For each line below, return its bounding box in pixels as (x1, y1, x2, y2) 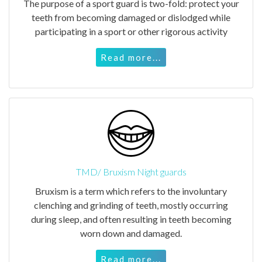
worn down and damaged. (80, 227, 182, 239)
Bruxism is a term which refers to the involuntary (35, 185, 227, 196)
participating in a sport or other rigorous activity (35, 25, 227, 37)
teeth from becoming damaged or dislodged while (32, 11, 230, 23)
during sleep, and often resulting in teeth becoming (30, 213, 232, 225)
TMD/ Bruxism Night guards (75, 166, 187, 177)
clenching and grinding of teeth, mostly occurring (34, 199, 228, 211)
